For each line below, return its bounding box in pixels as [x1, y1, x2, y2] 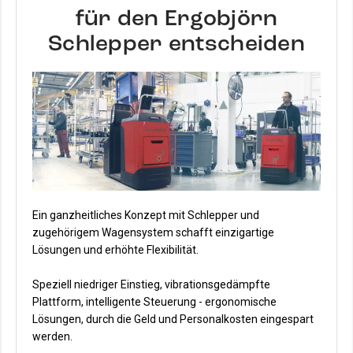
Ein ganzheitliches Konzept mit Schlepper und [32, 208, 259, 221]
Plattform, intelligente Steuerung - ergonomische [32, 295, 277, 308]
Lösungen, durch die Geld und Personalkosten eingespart [32, 312, 314, 325]
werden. [32, 329, 72, 343]
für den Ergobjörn [75, 4, 278, 33]
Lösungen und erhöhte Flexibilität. [32, 243, 199, 256]
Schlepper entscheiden [48, 29, 305, 58]
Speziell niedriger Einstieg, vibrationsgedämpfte [32, 277, 270, 291]
